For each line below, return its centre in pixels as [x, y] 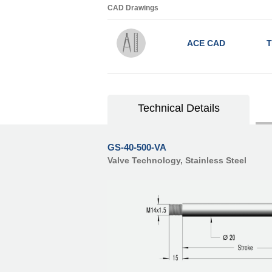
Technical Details [178, 108]
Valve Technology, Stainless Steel [177, 161]
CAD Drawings [133, 8]
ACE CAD [206, 43]
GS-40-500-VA [137, 148]
